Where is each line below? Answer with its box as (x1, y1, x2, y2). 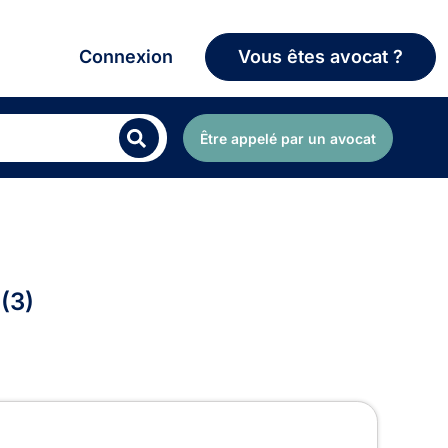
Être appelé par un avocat (200, 129, 376, 147)
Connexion (79, 46, 173, 68)
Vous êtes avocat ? (238, 46, 403, 68)
